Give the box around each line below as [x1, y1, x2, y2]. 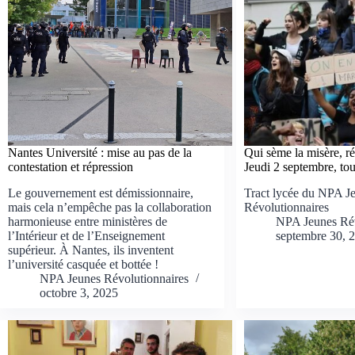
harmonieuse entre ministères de [8, 215, 167, 229]
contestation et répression [8, 160, 133, 174]
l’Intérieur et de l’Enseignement [8, 229, 165, 243]
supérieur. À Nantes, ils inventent [8, 243, 174, 258]
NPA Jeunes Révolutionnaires [40, 272, 189, 286]
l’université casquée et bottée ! [8, 258, 158, 272]
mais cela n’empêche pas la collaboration [8, 200, 212, 215]
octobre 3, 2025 [40, 286, 118, 300]
